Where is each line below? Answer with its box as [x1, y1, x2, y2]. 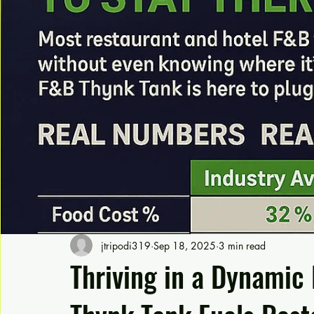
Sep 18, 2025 [153, 238, 216, 252]
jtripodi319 [101, 238, 151, 252]
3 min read [219, 238, 266, 252]
